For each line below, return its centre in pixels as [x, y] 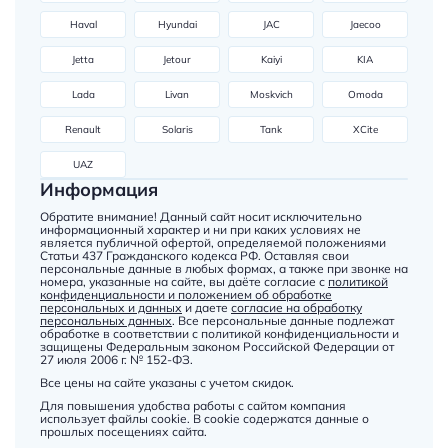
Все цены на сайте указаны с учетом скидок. [167, 382]
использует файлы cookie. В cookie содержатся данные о [204, 418]
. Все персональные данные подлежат [283, 320]
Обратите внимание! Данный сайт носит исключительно [201, 216]
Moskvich [271, 94]
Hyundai [177, 24]
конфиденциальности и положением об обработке [186, 294]
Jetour [177, 59]
